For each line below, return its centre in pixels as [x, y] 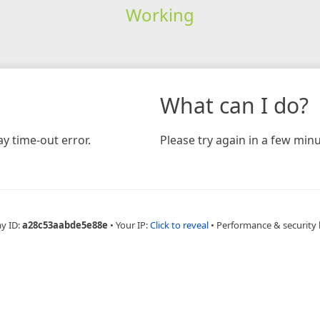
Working [160, 14]
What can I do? [234, 105]
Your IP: [133, 225]
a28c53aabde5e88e [65, 225]
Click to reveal [179, 225]
